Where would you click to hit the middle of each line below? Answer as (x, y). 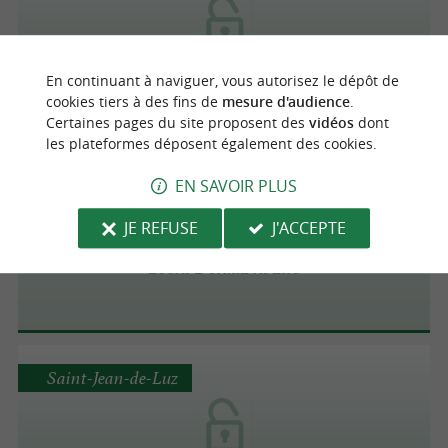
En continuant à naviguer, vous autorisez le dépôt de (222, 80)
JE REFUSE (160, 227)
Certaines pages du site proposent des (177, 122)
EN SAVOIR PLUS (236, 185)
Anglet (70, 176)
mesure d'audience (285, 101)
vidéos (331, 122)
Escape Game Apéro (224, 265)
